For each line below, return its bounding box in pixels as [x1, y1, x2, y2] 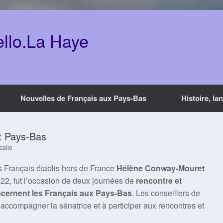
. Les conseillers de [132, 187, 200, 199]
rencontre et [136, 175, 182, 186]
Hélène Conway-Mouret [116, 162, 205, 174]
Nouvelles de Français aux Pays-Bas [20, 93, 146, 104]
